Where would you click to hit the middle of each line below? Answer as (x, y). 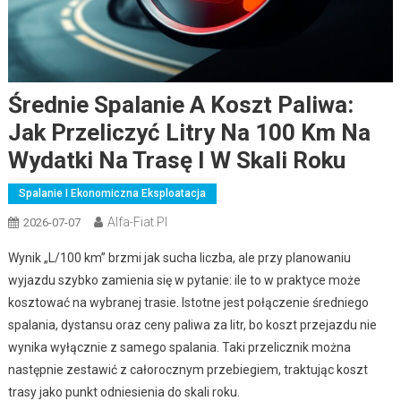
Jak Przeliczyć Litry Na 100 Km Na (189, 132)
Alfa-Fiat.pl (137, 222)
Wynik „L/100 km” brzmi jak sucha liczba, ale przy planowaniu (179, 257)
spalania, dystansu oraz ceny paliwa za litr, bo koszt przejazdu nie (192, 324)
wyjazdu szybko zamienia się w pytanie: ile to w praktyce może (184, 280)
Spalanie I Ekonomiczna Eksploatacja (112, 193)
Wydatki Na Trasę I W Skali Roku (176, 160)
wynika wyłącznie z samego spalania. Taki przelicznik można (179, 347)
